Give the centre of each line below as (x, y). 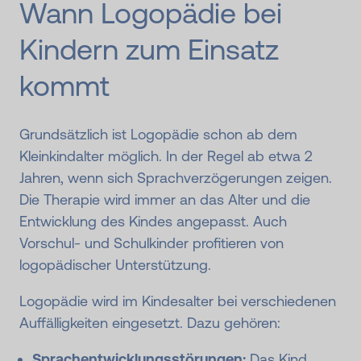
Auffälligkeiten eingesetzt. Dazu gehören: (150, 323)
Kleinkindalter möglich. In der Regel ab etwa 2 (166, 156)
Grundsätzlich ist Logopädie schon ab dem (158, 135)
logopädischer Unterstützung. (115, 265)
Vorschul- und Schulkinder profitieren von (151, 243)
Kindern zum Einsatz (149, 50)
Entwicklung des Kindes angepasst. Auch (153, 222)
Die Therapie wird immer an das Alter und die (165, 200)
